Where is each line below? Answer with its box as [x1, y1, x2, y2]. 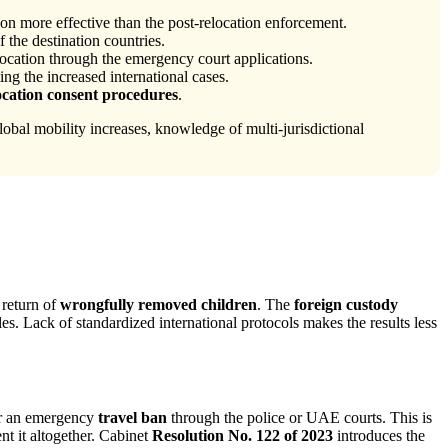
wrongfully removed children [60, 295, 257, 313]
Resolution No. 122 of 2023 [152, 427, 333, 445]
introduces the [333, 427, 425, 445]
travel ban [98, 409, 167, 427]
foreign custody [294, 295, 398, 313]
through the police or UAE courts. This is [167, 409, 432, 427]
